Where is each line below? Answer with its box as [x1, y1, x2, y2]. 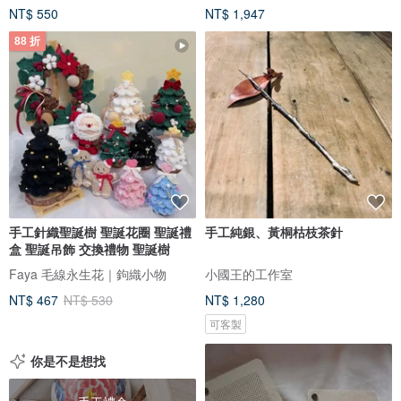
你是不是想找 [30, 351, 106, 370]
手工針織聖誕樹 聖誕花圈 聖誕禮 [9, 222, 192, 241]
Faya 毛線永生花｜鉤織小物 [9, 264, 166, 283]
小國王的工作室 [205, 264, 293, 283]
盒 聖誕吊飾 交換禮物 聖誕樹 [9, 239, 170, 258]
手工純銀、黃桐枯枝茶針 [205, 222, 343, 241]
